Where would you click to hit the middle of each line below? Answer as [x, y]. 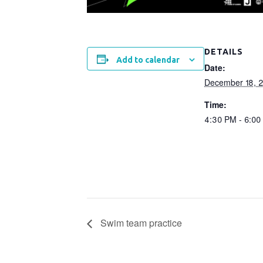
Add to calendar [148, 60]
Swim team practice [140, 222]
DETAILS [224, 51]
